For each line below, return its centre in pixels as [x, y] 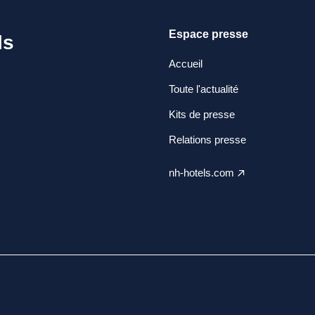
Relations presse [207, 140]
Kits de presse [202, 114]
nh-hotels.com [201, 173]
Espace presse [208, 34]
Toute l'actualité [204, 89]
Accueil [186, 64]
